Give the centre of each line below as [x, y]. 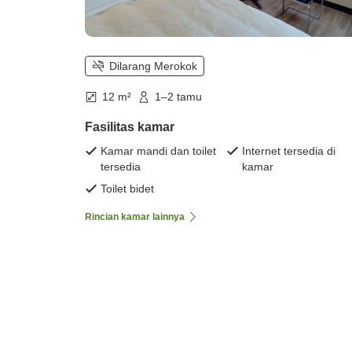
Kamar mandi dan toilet [158, 150]
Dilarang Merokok [153, 66]
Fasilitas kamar [130, 126]
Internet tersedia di [289, 150]
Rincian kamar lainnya [135, 216]
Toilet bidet [127, 188]
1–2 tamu [178, 97]
